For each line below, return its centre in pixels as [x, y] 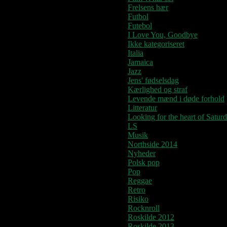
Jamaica [140, 62]
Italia [136, 53]
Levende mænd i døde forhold [176, 98]
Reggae [140, 180]
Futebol [140, 25]
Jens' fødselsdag [153, 80]
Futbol [138, 16]
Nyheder [142, 153]
